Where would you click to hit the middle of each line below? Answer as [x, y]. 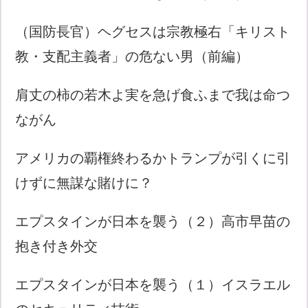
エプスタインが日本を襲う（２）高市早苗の [153, 222]
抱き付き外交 [57, 246]
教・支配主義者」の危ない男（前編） [132, 57]
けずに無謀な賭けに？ [84, 183]
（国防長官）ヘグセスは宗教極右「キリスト [153, 32]
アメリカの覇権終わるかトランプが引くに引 [153, 158]
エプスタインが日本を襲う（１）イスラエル [153, 285]
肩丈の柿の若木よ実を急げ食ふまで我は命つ [153, 95]
